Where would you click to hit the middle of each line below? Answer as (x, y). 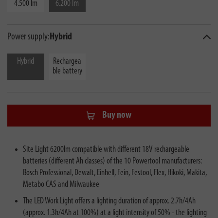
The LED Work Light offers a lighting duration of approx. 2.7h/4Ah (109, 201)
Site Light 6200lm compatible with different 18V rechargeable (106, 149)
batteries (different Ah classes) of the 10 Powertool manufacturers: (112, 161)
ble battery (67, 71)
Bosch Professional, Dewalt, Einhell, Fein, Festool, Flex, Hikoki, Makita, (115, 173)
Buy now (117, 116)
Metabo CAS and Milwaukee (61, 184)
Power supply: (28, 37)
